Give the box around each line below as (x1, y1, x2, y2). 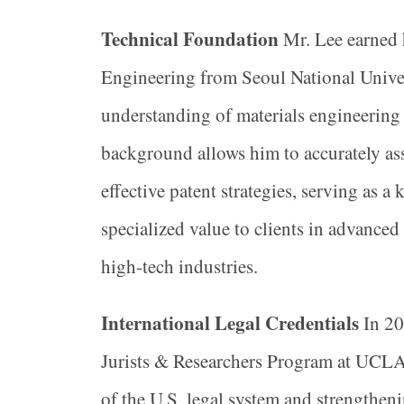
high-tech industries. (101, 253, 258, 280)
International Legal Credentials (101, 309, 359, 337)
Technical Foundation (101, 25, 279, 53)
